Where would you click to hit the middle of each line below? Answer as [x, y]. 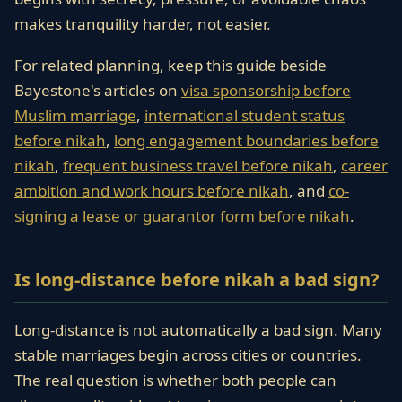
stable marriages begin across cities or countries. [188, 355]
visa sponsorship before [266, 90]
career [364, 166]
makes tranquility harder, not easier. [143, 24]
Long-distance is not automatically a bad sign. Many [198, 330]
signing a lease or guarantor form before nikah [182, 216]
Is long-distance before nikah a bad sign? [197, 280]
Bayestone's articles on [98, 90]
